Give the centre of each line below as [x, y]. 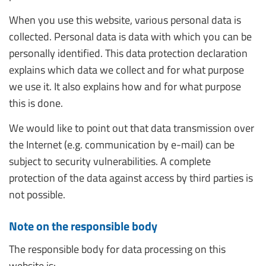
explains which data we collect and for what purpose [126, 70]
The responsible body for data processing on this [117, 249]
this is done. [36, 103]
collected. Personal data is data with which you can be [130, 37]
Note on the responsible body [83, 226]
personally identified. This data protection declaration [128, 53]
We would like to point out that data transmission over [132, 128]
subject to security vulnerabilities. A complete [110, 161]
